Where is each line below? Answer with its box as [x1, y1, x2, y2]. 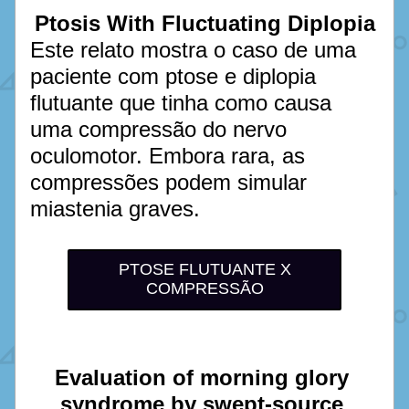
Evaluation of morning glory [54, 365, 349, 390]
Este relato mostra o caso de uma [30, 37, 356, 62]
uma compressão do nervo [30, 117, 287, 142]
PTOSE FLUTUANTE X [118, 260, 291, 278]
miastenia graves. [30, 196, 206, 221]
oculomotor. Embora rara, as [30, 143, 305, 168]
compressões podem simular [30, 170, 307, 194]
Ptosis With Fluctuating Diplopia [34, 11, 375, 36]
